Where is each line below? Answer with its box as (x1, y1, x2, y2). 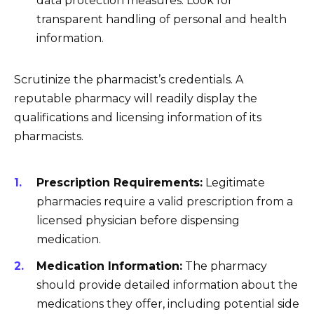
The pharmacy (182, 259, 267, 273)
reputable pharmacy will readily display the (14, 92, 257, 106)
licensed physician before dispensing (36, 213, 240, 227)
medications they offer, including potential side (36, 297, 299, 311)
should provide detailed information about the (36, 278, 298, 292)
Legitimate (203, 175, 265, 189)
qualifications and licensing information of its (14, 111, 261, 125)
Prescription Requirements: (36, 175, 203, 189)
